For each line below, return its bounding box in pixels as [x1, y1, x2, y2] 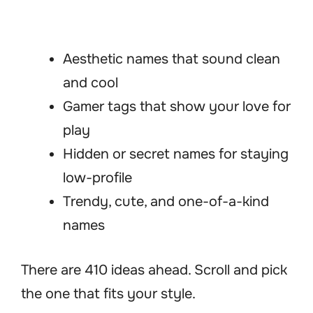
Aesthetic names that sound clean [63, 50, 280, 68]
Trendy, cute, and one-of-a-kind [63, 193, 269, 211]
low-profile [63, 169, 132, 187]
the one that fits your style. [21, 285, 196, 303]
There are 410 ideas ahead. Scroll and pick [21, 261, 287, 279]
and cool [63, 74, 118, 92]
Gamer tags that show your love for [63, 98, 291, 116]
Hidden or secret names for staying [63, 145, 289, 163]
